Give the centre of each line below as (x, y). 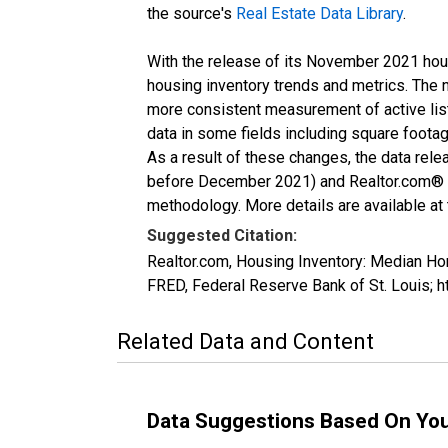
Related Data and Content (245, 341)
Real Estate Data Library (319, 13)
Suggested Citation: (222, 235)
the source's (191, 13)
